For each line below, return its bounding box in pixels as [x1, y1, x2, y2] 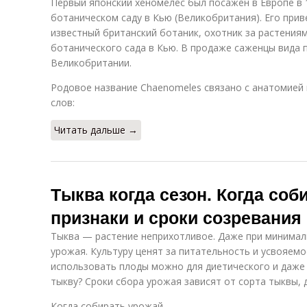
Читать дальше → [54, 123, 138, 136]
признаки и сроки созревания [51, 205, 302, 230]
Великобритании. [51, 56, 132, 69]
